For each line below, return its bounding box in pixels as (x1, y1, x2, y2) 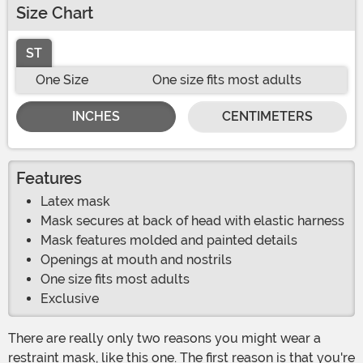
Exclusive (41, 291, 99, 307)
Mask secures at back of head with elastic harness (41, 213, 344, 229)
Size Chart (16, 3, 93, 23)
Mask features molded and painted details (41, 233, 297, 249)
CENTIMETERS (221, 109, 313, 125)
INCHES (71, 109, 120, 125)
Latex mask (41, 194, 110, 210)
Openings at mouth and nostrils (41, 252, 232, 268)
